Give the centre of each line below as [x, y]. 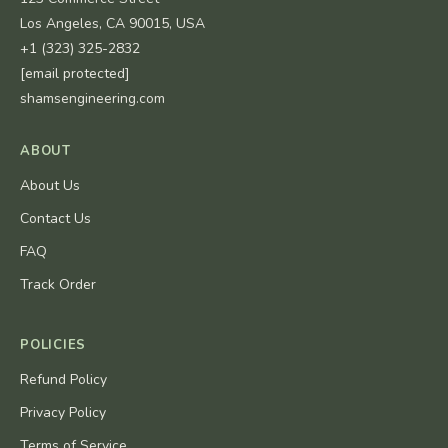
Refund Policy [63, 380]
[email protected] [75, 74]
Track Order [58, 285]
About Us [50, 186]
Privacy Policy [63, 413]
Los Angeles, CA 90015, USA [112, 24]
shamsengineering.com [92, 99]
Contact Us [55, 219]
